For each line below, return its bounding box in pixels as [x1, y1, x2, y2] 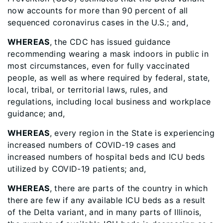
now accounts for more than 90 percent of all [7, 5, 188, 15]
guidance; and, [7, 109, 65, 118]
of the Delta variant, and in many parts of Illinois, [7, 207, 202, 217]
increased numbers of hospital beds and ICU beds [7, 152, 205, 162]
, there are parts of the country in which [49, 183, 208, 193]
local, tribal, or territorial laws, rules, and [7, 85, 168, 95]
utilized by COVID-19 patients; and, [7, 164, 146, 174]
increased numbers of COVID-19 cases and [7, 140, 176, 150]
